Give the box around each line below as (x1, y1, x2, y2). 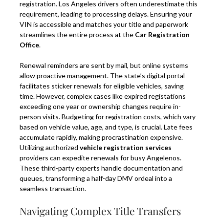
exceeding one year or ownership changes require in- (19, 102, 181, 111)
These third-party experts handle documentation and (19, 164, 183, 173)
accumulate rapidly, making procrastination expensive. (19, 133, 183, 142)
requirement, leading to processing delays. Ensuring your (19, 10, 192, 19)
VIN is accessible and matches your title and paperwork (19, 20, 188, 29)
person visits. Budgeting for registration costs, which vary (19, 112, 196, 121)
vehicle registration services (79, 143, 172, 152)
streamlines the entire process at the (19, 30, 135, 39)
